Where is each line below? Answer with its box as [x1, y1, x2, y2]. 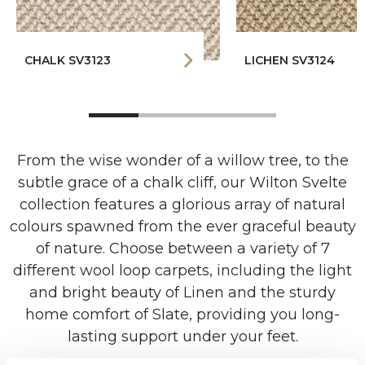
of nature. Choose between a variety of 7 [35, 240, 330, 257]
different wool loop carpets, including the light [13, 262, 352, 279]
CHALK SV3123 [24, 53, 111, 68]
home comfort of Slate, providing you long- [25, 306, 340, 323]
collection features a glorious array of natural [20, 196, 345, 213]
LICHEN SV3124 [244, 53, 335, 68]
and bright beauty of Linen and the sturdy [29, 284, 336, 301]
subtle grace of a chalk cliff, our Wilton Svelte [18, 174, 347, 191]
